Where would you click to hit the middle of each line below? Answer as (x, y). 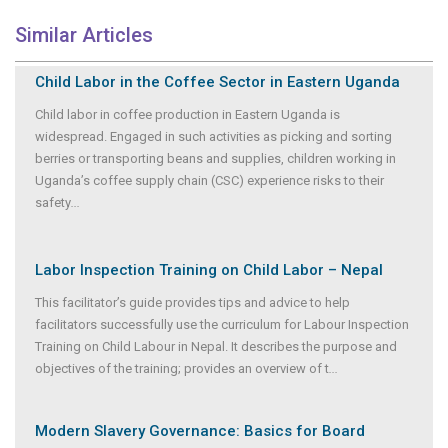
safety (53, 203)
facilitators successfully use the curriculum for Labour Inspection (222, 325)
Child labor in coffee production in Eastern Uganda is (187, 115)
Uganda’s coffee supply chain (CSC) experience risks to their (209, 181)
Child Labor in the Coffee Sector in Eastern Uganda (217, 82)
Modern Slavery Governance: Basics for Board (200, 431)
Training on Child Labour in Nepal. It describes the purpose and (216, 347)
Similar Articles (84, 35)
